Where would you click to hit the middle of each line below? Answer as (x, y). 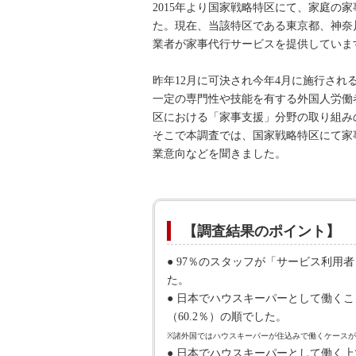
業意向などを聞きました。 (219, 154)
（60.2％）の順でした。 (227, 317)
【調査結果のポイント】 (261, 231)
